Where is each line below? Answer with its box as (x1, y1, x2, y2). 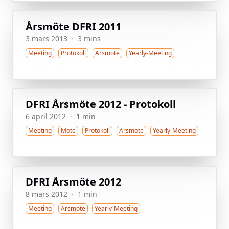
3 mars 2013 (26, 34, 67, 43)
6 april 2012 (26, 111, 66, 121)
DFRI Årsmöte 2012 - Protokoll (26, 97, 176, 111)
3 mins (78, 34, 101, 43)
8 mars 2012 (26, 189, 67, 199)
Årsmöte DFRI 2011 (26, 19, 121, 33)
